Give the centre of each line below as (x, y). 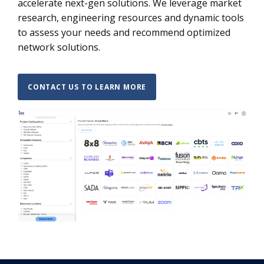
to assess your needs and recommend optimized (124, 32)
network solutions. (59, 47)
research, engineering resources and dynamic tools (131, 18)
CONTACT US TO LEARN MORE (87, 87)
